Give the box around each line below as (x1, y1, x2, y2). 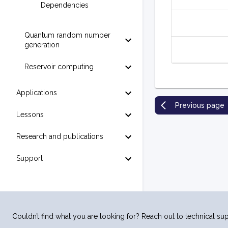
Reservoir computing (24, 63, 94, 71)
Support (16, 154, 43, 162)
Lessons (16, 110, 44, 119)
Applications (16, 89, 57, 97)
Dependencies (41, 1, 89, 9)
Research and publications (16, 132, 103, 140)
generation (24, 41, 60, 49)
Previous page (175, 101, 224, 109)
